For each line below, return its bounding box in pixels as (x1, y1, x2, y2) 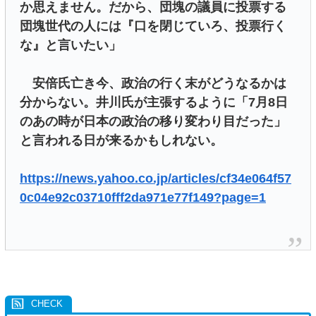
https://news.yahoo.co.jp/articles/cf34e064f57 (20, 171, 291, 186)
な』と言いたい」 (20, 38, 121, 53)
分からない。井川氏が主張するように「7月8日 (20, 95, 288, 110)
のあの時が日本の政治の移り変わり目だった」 (20, 114, 286, 129)
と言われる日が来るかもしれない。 (20, 133, 223, 148)
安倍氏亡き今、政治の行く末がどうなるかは (20, 76, 286, 91)
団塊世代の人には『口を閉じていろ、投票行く (20, 19, 286, 34)
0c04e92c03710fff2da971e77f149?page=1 (20, 190, 266, 205)
